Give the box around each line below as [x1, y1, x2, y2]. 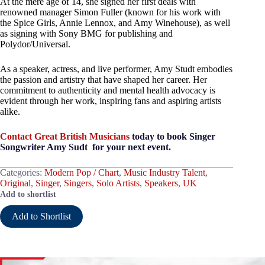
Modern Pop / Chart [44, 167, 119, 178]
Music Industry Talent [124, 167, 205, 178]
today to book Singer [130, 131, 215, 142]
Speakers [144, 178, 178, 189]
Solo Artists [96, 178, 140, 189]
